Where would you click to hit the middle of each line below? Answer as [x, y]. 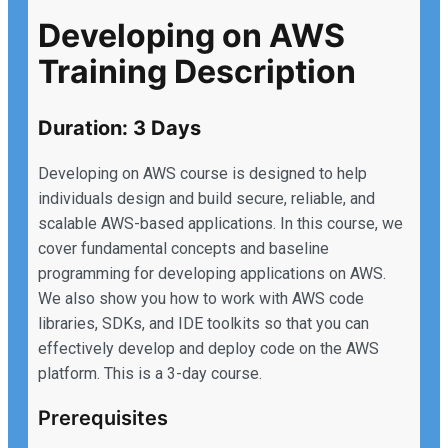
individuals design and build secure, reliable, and [206, 199]
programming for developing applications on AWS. [212, 274]
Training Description [197, 71]
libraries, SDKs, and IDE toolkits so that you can [203, 324]
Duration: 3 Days [119, 128]
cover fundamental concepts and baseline [183, 249]
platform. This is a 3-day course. [150, 374]
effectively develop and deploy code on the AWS [208, 349]
